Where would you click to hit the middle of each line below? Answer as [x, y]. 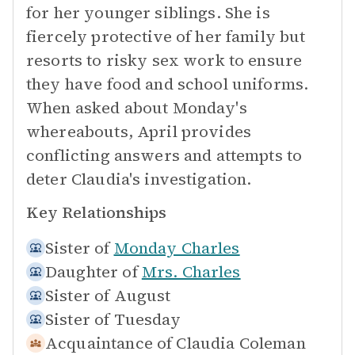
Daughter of [92, 272]
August [142, 296]
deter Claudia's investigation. [139, 179]
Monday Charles [177, 248]
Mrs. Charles [191, 272]
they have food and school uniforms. [168, 84]
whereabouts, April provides [139, 132]
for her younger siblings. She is [148, 13]
